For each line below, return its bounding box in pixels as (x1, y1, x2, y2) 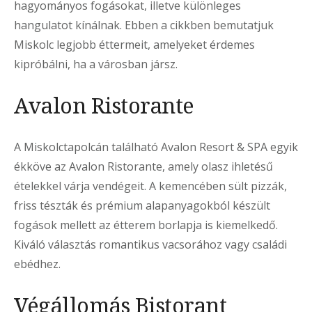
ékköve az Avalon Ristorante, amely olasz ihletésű (14, 159, 273, 175)
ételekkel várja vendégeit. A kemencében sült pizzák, (14, 178, 287, 194)
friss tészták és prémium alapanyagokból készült (14, 198, 270, 214)
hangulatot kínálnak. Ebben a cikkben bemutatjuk (14, 17, 274, 33)
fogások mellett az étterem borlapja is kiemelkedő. (14, 217, 278, 233)
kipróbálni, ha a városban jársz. (14, 56, 178, 72)
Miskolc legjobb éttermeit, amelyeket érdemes (14, 37, 255, 53)
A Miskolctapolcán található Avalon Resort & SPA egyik (14, 139, 298, 155)
